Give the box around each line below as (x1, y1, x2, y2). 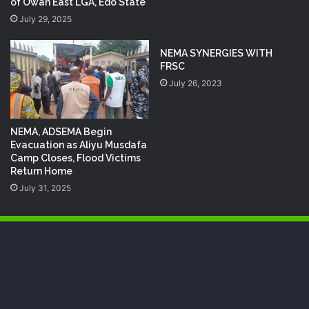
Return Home (10, 165, 72, 177)
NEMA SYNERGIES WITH (160, 48, 272, 59)
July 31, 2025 (19, 182, 71, 193)
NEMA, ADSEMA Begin (10, 126, 112, 137)
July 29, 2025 (19, 14, 72, 25)
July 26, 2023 (169, 78, 222, 89)
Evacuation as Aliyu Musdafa (10, 139, 147, 150)
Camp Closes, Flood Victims (10, 152, 141, 163)
